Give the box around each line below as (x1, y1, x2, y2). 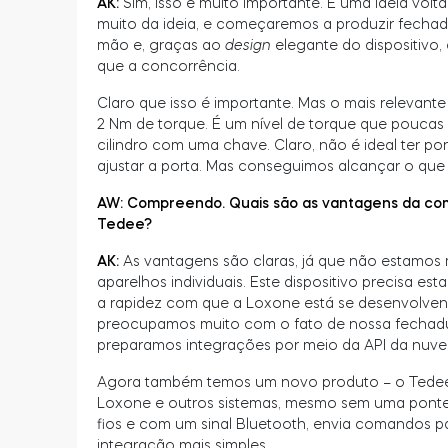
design (225, 37, 271, 52)
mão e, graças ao (97, 37, 225, 52)
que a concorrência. (97, 58, 240, 73)
